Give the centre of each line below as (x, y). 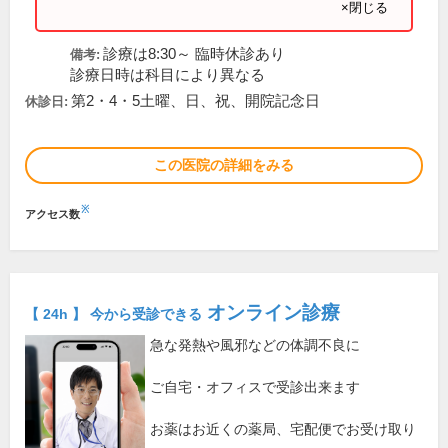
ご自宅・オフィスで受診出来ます (255, 387)
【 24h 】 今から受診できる (113, 314)
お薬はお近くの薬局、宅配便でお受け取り (283, 429)
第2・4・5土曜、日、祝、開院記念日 (195, 101)
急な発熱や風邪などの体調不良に (255, 345)
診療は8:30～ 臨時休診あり (194, 54)
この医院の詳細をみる (224, 165)
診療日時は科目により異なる (167, 75)
